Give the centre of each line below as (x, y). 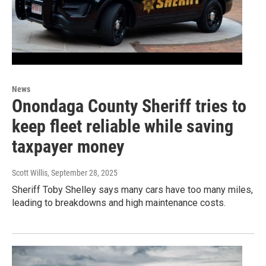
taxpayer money (68, 147)
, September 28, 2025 (83, 173)
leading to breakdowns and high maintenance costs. (119, 203)
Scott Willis (30, 173)
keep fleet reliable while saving (123, 126)
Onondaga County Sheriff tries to (129, 106)
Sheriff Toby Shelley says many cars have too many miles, (132, 190)
